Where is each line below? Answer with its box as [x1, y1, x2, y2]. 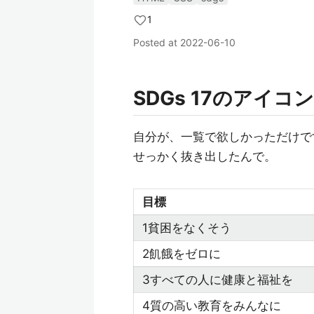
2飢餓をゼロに [142, 247, 221, 261]
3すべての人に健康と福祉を [142, 273, 293, 287]
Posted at [133, 36, 180, 48]
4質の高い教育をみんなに [142, 299, 281, 313]
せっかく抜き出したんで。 [133, 149, 276, 163]
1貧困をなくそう [142, 221, 231, 235]
